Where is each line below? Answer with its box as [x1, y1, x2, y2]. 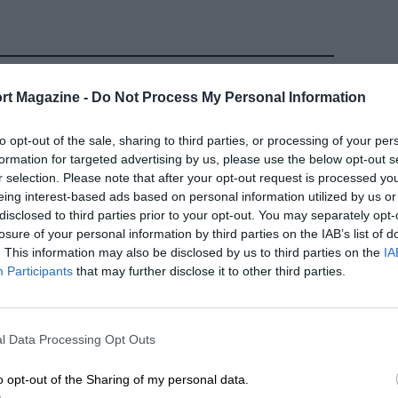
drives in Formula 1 [115, 329, 260, 347]
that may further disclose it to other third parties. [73, 263, 346, 278]
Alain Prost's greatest [115, 308, 283, 327]
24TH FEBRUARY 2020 [115, 366, 227, 379]
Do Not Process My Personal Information [92, 89, 366, 105]
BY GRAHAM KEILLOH [236, 366, 322, 379]
